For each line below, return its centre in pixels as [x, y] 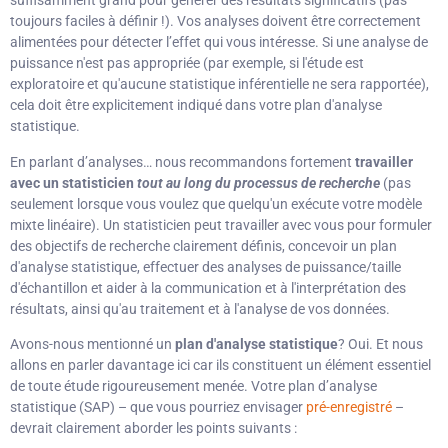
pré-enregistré [349, 406]
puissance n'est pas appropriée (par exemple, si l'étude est [187, 63]
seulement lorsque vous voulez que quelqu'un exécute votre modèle [216, 203]
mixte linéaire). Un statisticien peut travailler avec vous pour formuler [221, 224]
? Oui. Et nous [380, 343]
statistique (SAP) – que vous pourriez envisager [158, 406]
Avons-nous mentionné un [92, 343]
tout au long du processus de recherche [258, 182]
